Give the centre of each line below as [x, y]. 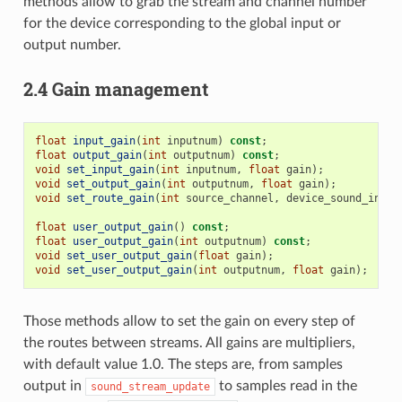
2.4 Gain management [115, 88]
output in [54, 385]
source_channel [229, 198]
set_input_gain [110, 169]
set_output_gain [113, 184]
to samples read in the [286, 385]
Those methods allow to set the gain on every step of [189, 321]
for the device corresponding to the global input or [182, 23]
